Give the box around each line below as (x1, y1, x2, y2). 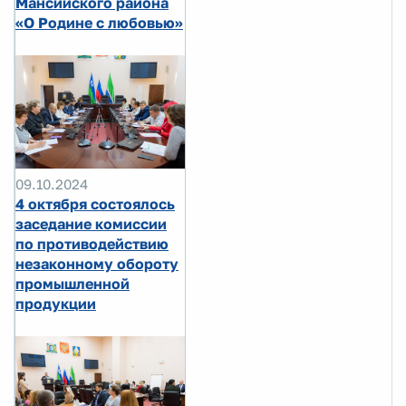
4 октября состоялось (15, 194, 175, 213)
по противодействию (15, 234, 169, 253)
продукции (15, 294, 96, 313)
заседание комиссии (15, 214, 167, 233)
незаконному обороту (15, 254, 179, 273)
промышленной (15, 274, 130, 293)
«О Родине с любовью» (15, 14, 183, 33)
